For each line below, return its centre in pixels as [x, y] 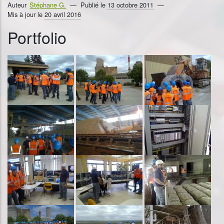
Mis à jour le [26, 14]
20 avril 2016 [63, 14]
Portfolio [37, 37]
